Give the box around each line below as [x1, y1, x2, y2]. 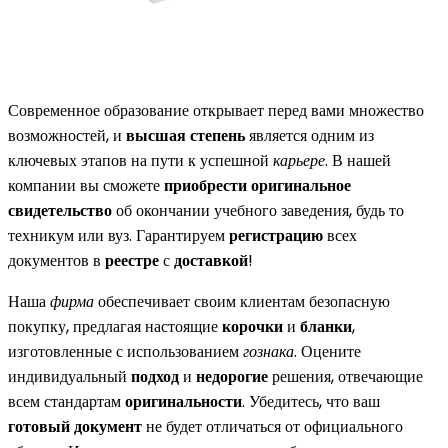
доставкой [174, 248, 248, 272]
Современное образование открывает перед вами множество [8, 98, 424, 122]
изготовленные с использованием [8, 339, 243, 363]
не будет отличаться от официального [142, 414, 403, 438]
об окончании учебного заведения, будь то [112, 198, 404, 222]
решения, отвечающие [268, 364, 423, 388]
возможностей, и [8, 123, 126, 147]
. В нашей [325, 148, 391, 172]
